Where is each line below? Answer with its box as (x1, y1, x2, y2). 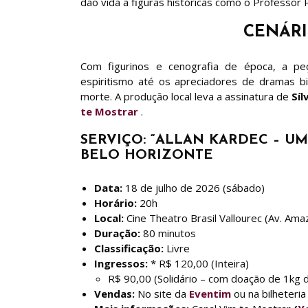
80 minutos (140, 226, 196, 240)
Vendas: (94, 287, 135, 300)
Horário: (94, 196, 137, 210)
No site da (135, 287, 189, 300)
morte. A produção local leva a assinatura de (80, 89, 291, 103)
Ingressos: (94, 256, 148, 270)
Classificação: (94, 241, 164, 255)
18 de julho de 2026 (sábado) (122, 181, 265, 195)
